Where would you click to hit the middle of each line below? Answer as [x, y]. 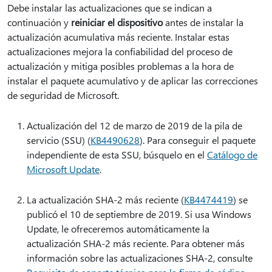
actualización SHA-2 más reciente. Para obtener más [136, 243]
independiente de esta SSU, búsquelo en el [117, 155]
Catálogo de [232, 155]
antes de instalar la [203, 22]
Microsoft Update [63, 169]
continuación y [39, 22]
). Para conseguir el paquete [198, 140]
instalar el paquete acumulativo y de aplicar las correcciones [133, 80]
